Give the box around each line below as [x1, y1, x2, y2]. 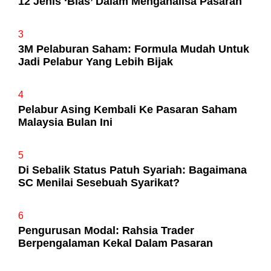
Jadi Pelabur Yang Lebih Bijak [18, 55, 173, 68]
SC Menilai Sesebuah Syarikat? [18, 176, 180, 189]
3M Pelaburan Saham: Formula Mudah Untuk [18, 42, 249, 55]
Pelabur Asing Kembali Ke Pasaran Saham [18, 103, 237, 116]
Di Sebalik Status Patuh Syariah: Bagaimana [18, 163, 247, 176]
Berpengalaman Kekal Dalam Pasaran [18, 237, 213, 249]
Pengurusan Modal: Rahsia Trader [18, 224, 194, 237]
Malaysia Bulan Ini [18, 116, 113, 128]
